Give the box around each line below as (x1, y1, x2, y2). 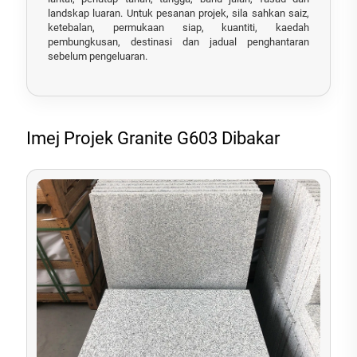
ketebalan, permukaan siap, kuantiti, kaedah (48, 21, 309, 33)
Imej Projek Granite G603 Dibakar (26, 127, 280, 148)
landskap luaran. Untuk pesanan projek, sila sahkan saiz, (48, 6, 309, 19)
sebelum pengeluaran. (48, 49, 147, 62)
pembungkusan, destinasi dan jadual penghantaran (48, 35, 309, 48)
